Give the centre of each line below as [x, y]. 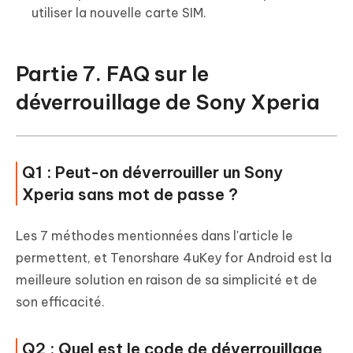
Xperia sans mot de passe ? [130, 194]
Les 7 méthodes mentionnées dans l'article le [154, 235]
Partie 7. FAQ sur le [112, 73]
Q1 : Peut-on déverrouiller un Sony [152, 172]
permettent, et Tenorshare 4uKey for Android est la [174, 257]
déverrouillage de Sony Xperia [168, 102]
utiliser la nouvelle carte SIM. [119, 12]
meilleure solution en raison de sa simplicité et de [167, 279]
